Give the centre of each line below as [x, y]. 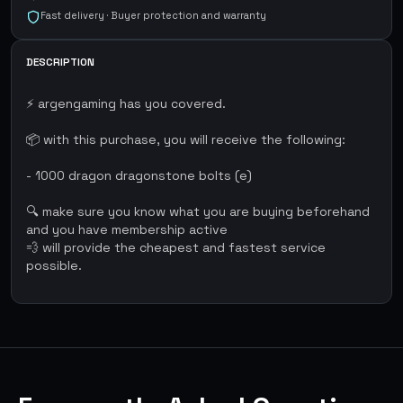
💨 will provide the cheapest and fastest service [176, 247]
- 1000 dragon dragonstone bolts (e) [139, 175]
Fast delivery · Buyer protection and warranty [153, 15]
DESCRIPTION [60, 62]
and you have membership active [127, 229]
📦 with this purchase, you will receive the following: [186, 139]
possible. [54, 265]
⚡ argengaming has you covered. [126, 103]
